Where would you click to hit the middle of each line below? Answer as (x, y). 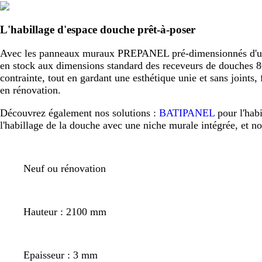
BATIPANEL (188, 113)
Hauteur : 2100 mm (65, 211)
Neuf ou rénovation (65, 168)
